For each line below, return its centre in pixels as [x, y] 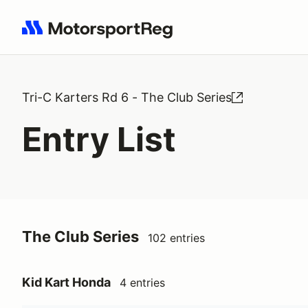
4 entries [142, 283]
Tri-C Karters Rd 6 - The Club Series [127, 97]
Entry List [99, 139]
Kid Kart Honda [66, 282]
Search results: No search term [101, 35]
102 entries [176, 238]
